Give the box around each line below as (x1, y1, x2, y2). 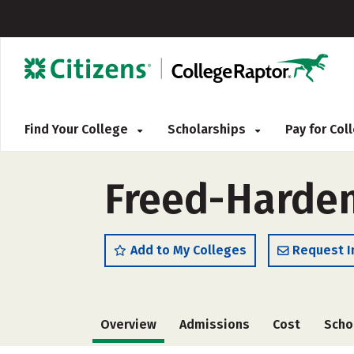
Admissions (179, 317, 250, 332)
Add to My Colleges (130, 243, 247, 258)
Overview (100, 317, 156, 332)
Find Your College (24, 122, 131, 137)
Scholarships (168, 122, 249, 137)
